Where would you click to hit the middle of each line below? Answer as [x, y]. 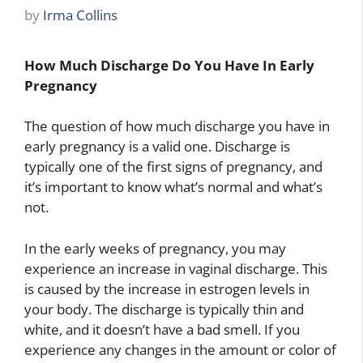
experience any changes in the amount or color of [180, 349]
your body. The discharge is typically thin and [164, 309]
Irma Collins [80, 15]
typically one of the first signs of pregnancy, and [173, 167]
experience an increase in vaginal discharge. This [176, 268]
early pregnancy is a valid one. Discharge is [157, 146]
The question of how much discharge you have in [177, 126]
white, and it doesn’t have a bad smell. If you [162, 329]
